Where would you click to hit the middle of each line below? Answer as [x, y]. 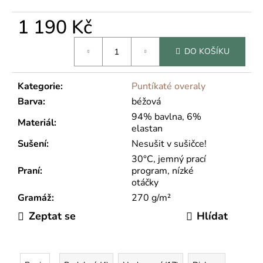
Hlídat [212, 216]
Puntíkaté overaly [168, 86]
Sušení [32, 144]
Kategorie [39, 86]
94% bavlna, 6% [166, 117]
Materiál [36, 122]
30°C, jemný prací [169, 159]
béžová [146, 101]
